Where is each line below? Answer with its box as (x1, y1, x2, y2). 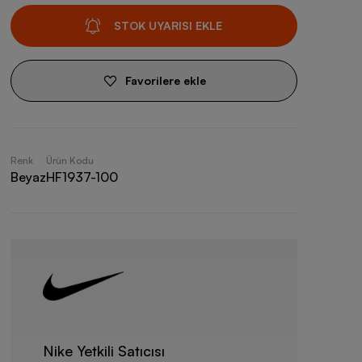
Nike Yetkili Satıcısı (42, 342, 165, 360)
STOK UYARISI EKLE (114, 19, 223, 32)
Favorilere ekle (124, 74, 206, 87)
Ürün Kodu (45, 154, 94, 166)
